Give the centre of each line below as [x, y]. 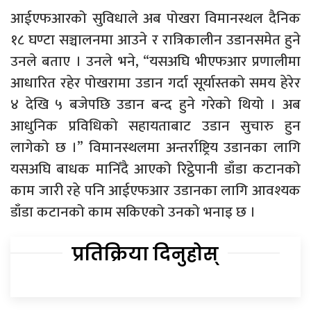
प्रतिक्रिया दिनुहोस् [145, 254]
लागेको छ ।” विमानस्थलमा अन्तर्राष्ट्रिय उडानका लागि [155, 147]
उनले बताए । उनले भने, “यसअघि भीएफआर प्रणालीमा [155, 61]
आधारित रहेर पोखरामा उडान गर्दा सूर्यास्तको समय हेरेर [155, 83]
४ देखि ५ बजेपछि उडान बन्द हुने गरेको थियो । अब [155, 104]
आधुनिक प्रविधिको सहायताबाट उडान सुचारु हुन [155, 126]
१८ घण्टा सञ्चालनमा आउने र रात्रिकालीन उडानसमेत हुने [155, 40]
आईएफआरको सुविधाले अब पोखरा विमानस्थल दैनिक [155, 18]
